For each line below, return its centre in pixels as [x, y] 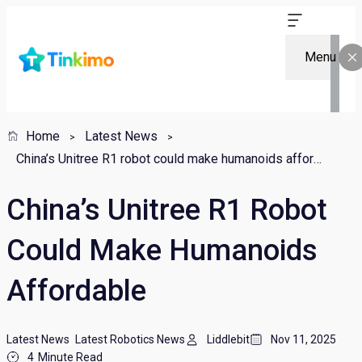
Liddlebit [228, 340]
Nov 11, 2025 [303, 340]
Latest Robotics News [130, 340]
